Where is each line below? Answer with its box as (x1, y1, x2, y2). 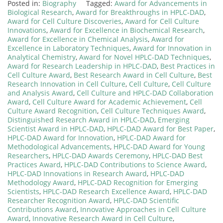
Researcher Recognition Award (7, 196, 110, 206)
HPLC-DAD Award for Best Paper (107, 124, 214, 134)
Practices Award (7, 160, 61, 170)
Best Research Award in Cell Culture (74, 70, 194, 80)
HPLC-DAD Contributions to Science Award (64, 160, 205, 170)
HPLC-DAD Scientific (113, 196, 179, 206)
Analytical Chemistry (7, 52, 76, 62)
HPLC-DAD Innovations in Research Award (7, 169, 147, 179)
